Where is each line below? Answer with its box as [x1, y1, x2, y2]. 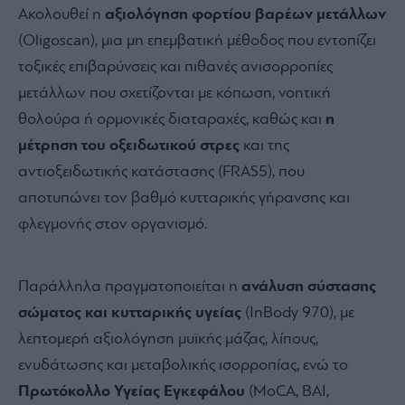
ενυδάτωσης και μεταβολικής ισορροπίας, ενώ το [18, 357, 348, 375]
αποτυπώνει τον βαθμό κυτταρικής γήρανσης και [18, 190, 350, 208]
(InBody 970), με [241, 305, 354, 323]
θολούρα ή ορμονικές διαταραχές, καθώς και [18, 111, 325, 129]
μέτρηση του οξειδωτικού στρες [18, 137, 240, 155]
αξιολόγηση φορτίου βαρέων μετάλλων [105, 6, 386, 24]
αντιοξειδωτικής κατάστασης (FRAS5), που [18, 164, 305, 182]
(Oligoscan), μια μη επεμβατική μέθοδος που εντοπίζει [18, 33, 376, 51]
